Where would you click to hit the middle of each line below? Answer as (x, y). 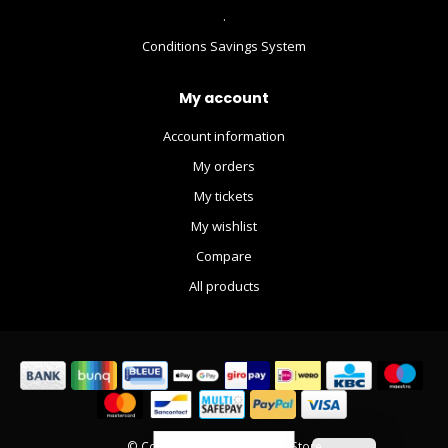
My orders (224, 165)
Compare (224, 255)
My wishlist (224, 225)
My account (224, 97)
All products (224, 285)
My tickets (224, 195)
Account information (224, 135)
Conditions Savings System (224, 45)
